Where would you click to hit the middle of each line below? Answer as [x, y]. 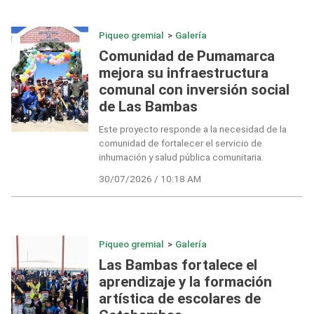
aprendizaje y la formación [185, 281]
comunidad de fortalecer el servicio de [180, 143]
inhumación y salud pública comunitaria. [181, 157]
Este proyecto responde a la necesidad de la [192, 129]
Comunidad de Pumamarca [186, 56]
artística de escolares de [179, 298]
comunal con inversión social [194, 89]
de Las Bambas [148, 106]
